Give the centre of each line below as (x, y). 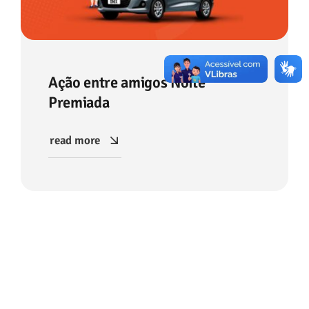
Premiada (79, 102)
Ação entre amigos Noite (127, 82)
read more (75, 140)
